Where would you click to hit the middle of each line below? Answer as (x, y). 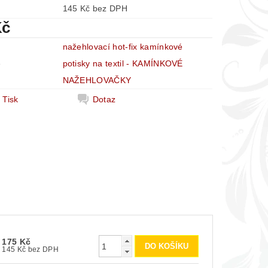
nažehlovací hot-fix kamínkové (123, 47)
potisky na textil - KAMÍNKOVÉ (123, 63)
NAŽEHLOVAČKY (97, 80)
